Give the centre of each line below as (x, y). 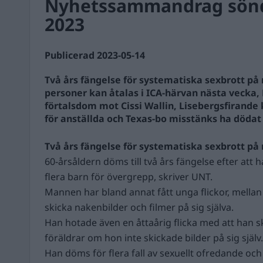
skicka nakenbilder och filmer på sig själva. (139, 207)
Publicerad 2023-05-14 (95, 55)
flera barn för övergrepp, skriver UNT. (129, 177)
